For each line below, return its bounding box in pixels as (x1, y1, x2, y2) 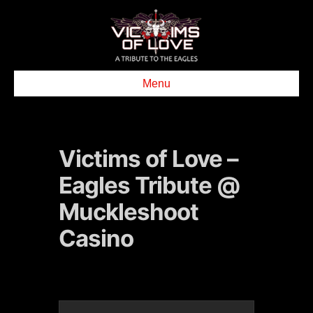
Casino (59, 224, 133, 252)
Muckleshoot (59, 198, 198, 226)
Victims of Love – (59, 145, 238, 173)
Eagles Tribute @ (59, 171, 240, 199)
